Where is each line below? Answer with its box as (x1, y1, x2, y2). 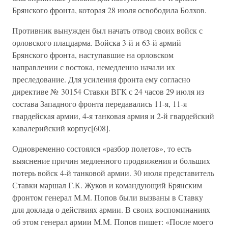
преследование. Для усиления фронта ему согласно (12, 74, 190, 84)
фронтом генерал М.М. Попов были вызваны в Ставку (12, 192, 203, 203)
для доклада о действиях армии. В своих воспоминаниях (12, 204, 210, 215)
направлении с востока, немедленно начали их (12, 62, 175, 72)
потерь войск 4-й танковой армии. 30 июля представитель (12, 167, 214, 178)
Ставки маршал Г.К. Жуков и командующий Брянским (12, 180, 202, 190)
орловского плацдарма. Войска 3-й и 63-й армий (12, 37, 181, 48)
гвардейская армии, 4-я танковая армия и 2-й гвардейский (12, 110, 214, 121)
